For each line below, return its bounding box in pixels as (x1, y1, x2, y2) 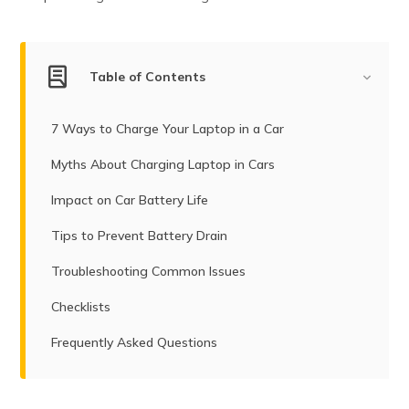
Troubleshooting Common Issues (51, 262, 246, 279)
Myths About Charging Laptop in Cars (51, 155, 276, 173)
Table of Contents (89, 68, 206, 85)
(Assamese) (314, 60, 383, 77)
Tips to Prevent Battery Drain (51, 226, 228, 244)
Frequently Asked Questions (51, 333, 218, 351)
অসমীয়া (314, 44, 345, 60)
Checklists (51, 298, 111, 315)
